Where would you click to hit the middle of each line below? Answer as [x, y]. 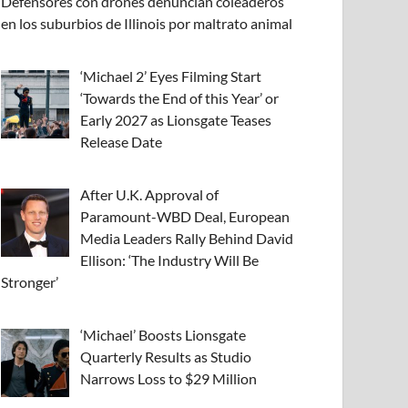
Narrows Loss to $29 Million [169, 379]
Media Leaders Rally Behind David [187, 239]
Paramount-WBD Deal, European [185, 217]
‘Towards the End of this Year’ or [180, 98]
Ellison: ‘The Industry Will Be [170, 260]
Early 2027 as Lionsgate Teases [176, 120]
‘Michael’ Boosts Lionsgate [163, 335]
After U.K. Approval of [150, 195]
